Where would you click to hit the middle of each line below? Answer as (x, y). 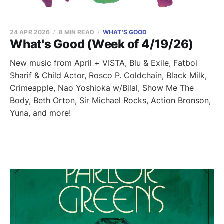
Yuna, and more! (40, 113)
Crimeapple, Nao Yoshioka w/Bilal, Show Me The (102, 88)
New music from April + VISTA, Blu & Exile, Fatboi (104, 63)
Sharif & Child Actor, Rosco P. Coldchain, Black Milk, (108, 75)
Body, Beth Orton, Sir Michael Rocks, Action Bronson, (110, 100)
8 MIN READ (76, 32)
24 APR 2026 (30, 32)
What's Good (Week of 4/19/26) (102, 44)
